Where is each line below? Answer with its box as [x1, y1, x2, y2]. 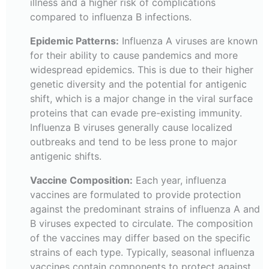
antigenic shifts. [30, 150, 101, 163]
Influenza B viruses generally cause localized [30, 121, 232, 134]
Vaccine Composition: [30, 174, 133, 187]
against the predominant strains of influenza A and [30, 203, 260, 216]
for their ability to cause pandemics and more [30, 49, 238, 62]
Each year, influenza [133, 174, 226, 187]
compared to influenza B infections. [30, 11, 192, 23]
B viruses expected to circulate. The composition [30, 217, 253, 230]
